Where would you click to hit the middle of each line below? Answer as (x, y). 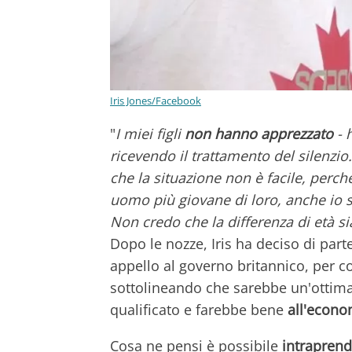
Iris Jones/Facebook (156, 100)
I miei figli (148, 133)
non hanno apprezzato (259, 133)
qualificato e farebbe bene (199, 309)
